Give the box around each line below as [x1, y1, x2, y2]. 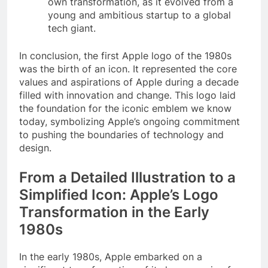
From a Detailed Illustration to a [19, 169, 236, 187]
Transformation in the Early [19, 203, 209, 221]
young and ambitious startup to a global [48, 9, 231, 22]
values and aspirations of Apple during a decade [19, 76, 239, 89]
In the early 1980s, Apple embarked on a [19, 251, 202, 263]
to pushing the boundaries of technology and [19, 129, 224, 141]
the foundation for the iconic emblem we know [19, 102, 232, 115]
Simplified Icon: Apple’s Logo [19, 186, 218, 204]
